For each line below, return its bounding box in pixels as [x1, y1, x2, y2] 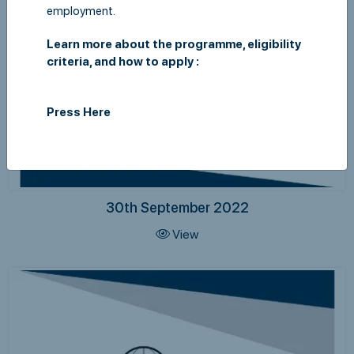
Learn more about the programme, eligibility [47, 37, 301, 52]
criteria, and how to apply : [47, 55, 199, 70]
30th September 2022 [105, 198, 249, 216]
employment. [47, 4, 115, 19]
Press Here [47, 105, 113, 120]
